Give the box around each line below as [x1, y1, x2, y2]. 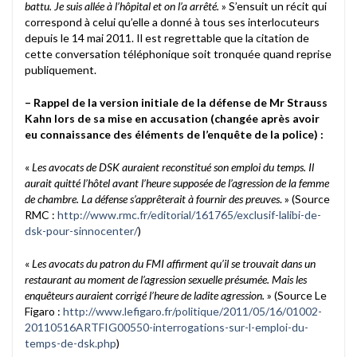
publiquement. [25, 62, 96, 76]
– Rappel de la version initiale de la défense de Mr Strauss [25, 95, 328, 109]
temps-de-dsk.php [25, 335, 116, 350]
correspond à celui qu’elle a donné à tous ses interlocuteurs [25, 14, 320, 29]
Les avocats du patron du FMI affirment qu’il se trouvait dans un [32, 256, 316, 270]
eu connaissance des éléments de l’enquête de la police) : [25, 127, 324, 141]
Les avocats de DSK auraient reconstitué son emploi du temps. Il [32, 159, 314, 174]
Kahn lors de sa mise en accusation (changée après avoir [25, 111, 320, 125]
